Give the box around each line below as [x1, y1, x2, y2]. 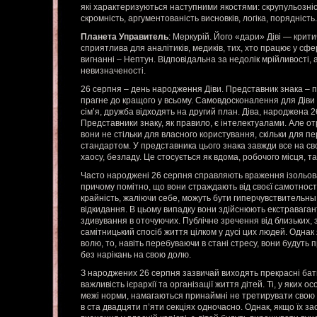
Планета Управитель [81, 32, 168, 42]
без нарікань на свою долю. [81, 250, 191, 260]
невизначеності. [81, 66, 146, 76]
